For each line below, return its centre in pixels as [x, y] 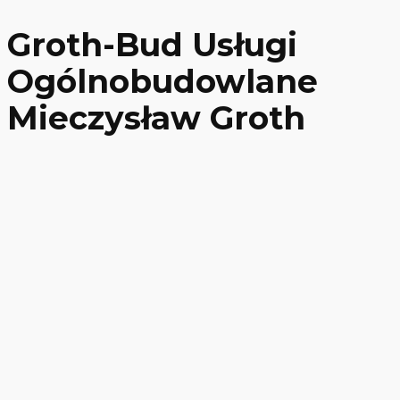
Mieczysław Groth [156, 117]
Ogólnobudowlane [162, 81]
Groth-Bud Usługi [152, 44]
